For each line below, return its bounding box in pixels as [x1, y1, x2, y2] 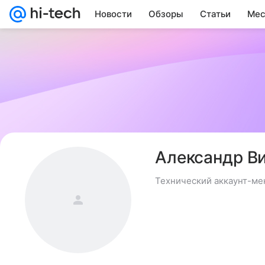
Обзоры [148, 8, 183, 20]
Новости [95, 8, 132, 20]
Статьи [200, 8, 231, 20]
